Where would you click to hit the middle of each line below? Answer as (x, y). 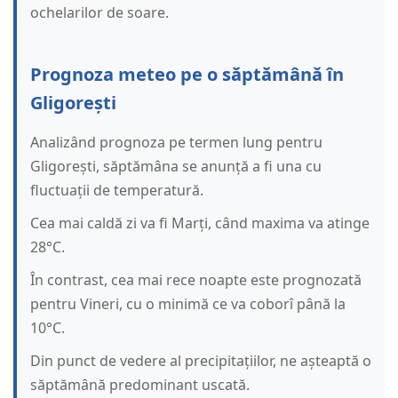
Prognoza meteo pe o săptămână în (187, 75)
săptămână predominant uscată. (140, 385)
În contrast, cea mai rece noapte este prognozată (196, 280)
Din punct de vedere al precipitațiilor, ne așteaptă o (201, 361)
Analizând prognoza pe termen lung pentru (176, 143)
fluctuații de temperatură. (117, 191)
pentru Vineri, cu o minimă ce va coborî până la (188, 304)
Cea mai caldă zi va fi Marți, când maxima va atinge (200, 223)
